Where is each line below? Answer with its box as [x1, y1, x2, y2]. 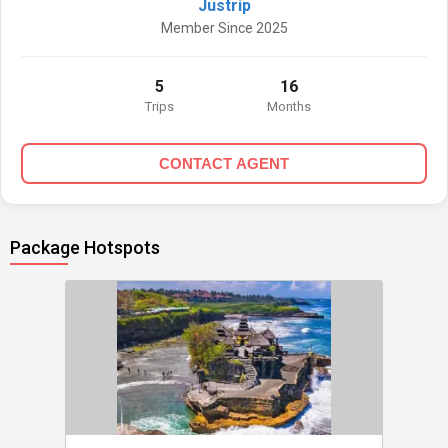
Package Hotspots [10, 237, 160, 258]
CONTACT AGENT [159, 155, 289, 172]
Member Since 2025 [160, 20, 288, 36]
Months [266, 99, 311, 114]
